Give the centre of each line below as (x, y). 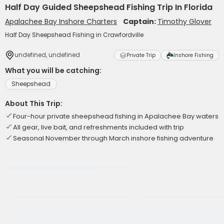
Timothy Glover (184, 21)
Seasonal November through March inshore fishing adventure (113, 138)
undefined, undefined (47, 55)
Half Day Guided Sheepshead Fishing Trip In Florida (109, 7)
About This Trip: (34, 103)
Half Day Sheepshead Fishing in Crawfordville (74, 35)
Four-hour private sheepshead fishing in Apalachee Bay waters (116, 116)
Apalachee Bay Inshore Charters (61, 21)
